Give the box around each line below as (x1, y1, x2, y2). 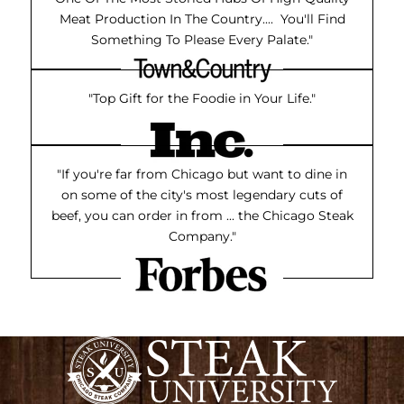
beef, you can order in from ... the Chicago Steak (50, 207, 353, 225)
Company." (168, 228, 236, 245)
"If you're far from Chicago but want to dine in (57, 166, 347, 183)
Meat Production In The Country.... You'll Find (59, 11, 345, 28)
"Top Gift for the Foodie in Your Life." (88, 90, 316, 107)
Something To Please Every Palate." (91, 32, 313, 49)
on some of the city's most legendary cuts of (61, 187, 343, 204)
